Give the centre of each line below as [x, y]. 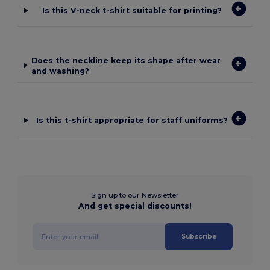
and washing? [61, 71]
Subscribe [199, 237]
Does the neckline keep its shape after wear [126, 60]
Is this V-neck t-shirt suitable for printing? [132, 11]
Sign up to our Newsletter [135, 196]
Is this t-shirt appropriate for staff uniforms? [132, 121]
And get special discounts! [135, 206]
